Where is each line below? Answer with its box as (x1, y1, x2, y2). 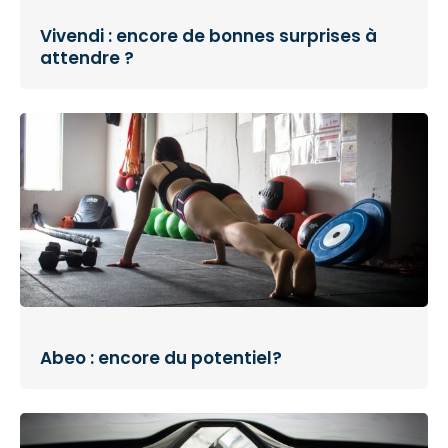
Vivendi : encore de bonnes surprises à (40, 23, 377, 48)
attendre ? (40, 45, 134, 70)
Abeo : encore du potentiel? (40, 345, 282, 370)
